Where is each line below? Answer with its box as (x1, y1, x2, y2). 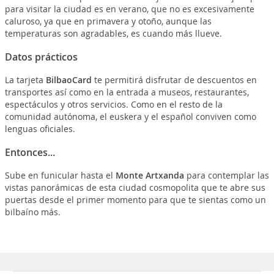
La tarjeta (4, 74, 46, 86)
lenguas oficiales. (4, 123, 75, 135)
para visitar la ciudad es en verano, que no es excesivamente (4, 3, 254, 15)
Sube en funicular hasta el (4, 169, 116, 182)
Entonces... (4, 146, 55, 160)
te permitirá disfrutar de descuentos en (91, 74, 257, 86)
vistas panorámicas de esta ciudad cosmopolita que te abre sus (4, 182, 265, 194)
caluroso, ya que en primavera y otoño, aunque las (4, 15, 212, 28)
